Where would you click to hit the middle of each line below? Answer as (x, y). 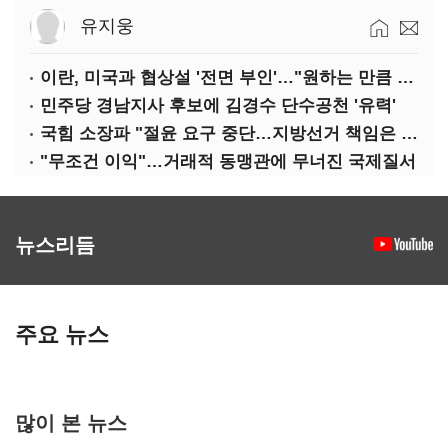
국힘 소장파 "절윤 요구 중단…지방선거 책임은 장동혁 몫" (409, 133)
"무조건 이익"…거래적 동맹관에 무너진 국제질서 (228, 161)
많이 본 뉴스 (71, 421)
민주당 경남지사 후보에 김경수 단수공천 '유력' (218, 105)
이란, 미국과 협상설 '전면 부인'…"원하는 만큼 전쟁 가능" (405, 77)
